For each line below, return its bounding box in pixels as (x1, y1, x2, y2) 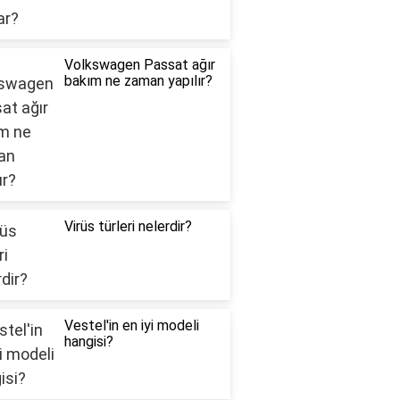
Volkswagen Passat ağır (63, 56, 215, 74)
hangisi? (63, 333, 113, 351)
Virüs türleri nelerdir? (63, 218, 192, 236)
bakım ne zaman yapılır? (63, 72, 212, 90)
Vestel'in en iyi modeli (63, 317, 199, 335)
